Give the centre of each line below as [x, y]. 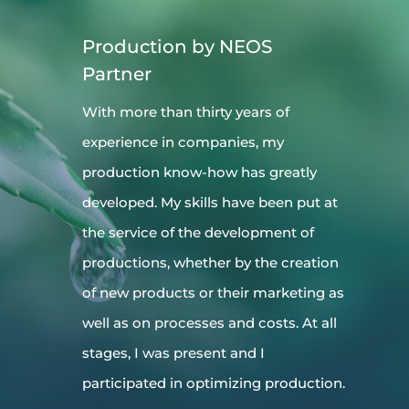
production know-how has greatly [199, 173]
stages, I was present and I [173, 353]
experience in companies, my [183, 142]
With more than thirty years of [186, 112]
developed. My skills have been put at [210, 203]
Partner [117, 74]
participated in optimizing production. [214, 383]
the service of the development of [198, 233]
